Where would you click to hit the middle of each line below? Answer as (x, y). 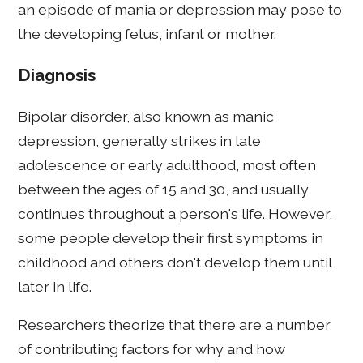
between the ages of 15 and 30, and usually (164, 189)
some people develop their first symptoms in (171, 237)
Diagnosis (57, 76)
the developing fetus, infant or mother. (147, 34)
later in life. (55, 286)
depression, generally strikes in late (140, 140)
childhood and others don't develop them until (175, 262)
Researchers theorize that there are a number (175, 325)
